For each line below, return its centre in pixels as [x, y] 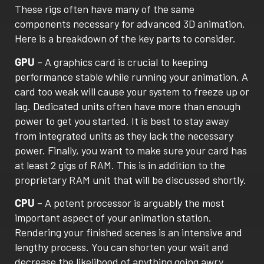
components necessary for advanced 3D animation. [130, 24]
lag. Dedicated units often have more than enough [128, 106]
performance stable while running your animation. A [131, 76]
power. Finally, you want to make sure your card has [131, 150]
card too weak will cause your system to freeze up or [132, 91]
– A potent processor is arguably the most [130, 203]
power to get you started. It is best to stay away [122, 121]
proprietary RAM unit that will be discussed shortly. [131, 179]
